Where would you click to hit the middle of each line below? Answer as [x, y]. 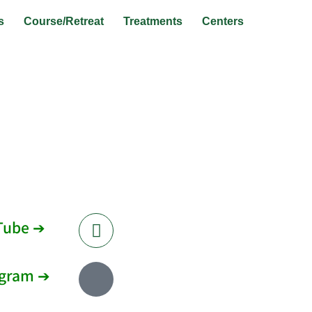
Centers [223, 21]
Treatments [153, 21]
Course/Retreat [64, 21]
